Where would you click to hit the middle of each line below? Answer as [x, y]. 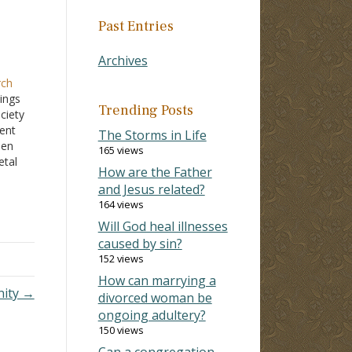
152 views [121, 258]
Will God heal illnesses [163, 226]
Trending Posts [145, 110]
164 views [121, 204]
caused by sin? [140, 243]
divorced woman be [155, 297]
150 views [121, 330]
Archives [123, 60]
